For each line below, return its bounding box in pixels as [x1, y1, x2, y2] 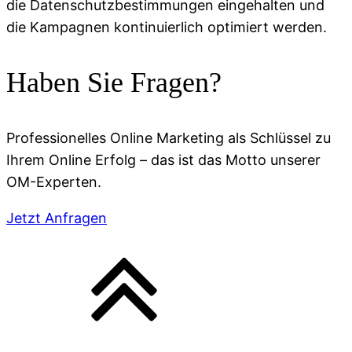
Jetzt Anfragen [6, 209, 107, 226]
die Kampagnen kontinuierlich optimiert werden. [6, 18, 327, 35]
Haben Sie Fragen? [6, 66, 222, 98]
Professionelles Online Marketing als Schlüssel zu [6, 129, 331, 146]
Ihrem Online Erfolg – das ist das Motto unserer [6, 151, 321, 168]
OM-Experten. [6, 173, 101, 190]
